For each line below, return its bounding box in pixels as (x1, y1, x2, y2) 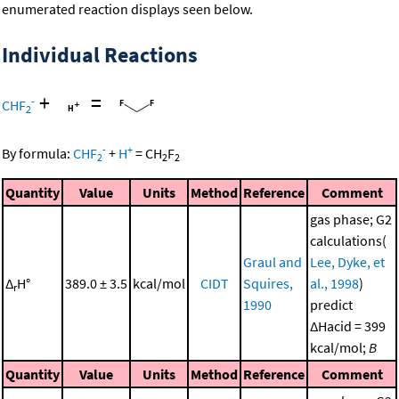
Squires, (243, 273, 293, 292)
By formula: (2, 143, 73, 162)
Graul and (243, 252, 302, 271)
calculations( (310, 231, 387, 249)
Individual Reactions (2, 41, 198, 69)
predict (310, 295, 353, 313)
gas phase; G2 (310, 209, 392, 228)
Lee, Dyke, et (310, 252, 385, 271)
